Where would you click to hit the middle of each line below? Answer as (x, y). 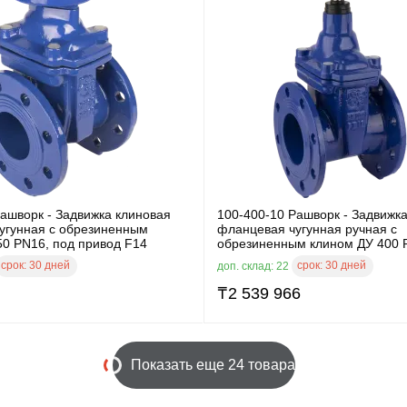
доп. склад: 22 (254, 266)
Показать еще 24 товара (213, 364)
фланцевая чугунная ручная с (307, 228)
